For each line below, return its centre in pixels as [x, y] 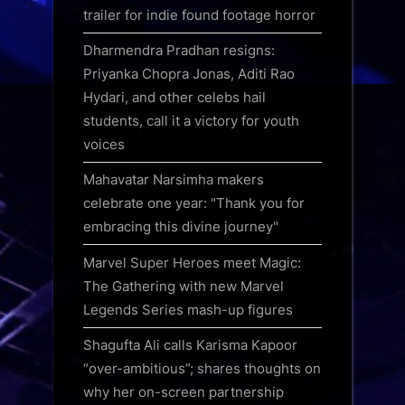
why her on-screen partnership [184, 391]
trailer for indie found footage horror [199, 15]
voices [104, 145]
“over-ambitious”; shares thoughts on [202, 368]
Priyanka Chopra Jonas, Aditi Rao [189, 74]
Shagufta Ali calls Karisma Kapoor [190, 344]
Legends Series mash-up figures [188, 309]
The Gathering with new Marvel [184, 286]
